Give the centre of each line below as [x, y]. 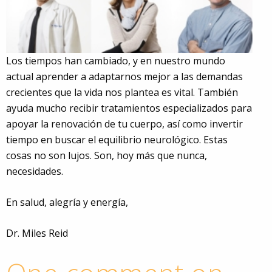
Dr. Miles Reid [37, 233]
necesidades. [35, 172]
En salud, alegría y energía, [67, 202]
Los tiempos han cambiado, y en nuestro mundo [116, 61]
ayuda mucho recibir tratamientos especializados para [129, 108]
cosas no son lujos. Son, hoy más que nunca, [107, 156]
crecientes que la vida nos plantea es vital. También [122, 93]
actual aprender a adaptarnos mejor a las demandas [124, 77]
